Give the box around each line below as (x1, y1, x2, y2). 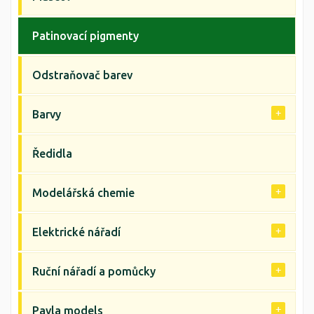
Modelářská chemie (32, 186, 135, 199)
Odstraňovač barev (32, 69, 132, 81)
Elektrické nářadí (32, 226, 121, 238)
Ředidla (32, 147, 72, 160)
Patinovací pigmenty (32, 29, 139, 42)
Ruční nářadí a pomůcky (32, 265, 156, 278)
